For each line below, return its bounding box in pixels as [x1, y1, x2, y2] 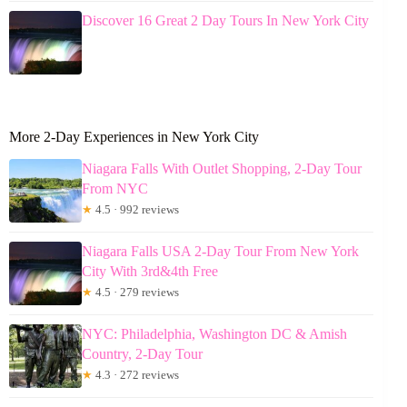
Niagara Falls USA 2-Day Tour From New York [82, 243, 359, 259]
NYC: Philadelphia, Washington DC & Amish [82, 325, 347, 342]
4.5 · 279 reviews [93, 284, 179, 299]
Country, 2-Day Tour [82, 345, 203, 362]
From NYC [82, 180, 148, 196]
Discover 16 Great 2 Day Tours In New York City [82, 13, 369, 29]
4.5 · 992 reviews [93, 202, 179, 216]
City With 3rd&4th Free [82, 263, 218, 279]
